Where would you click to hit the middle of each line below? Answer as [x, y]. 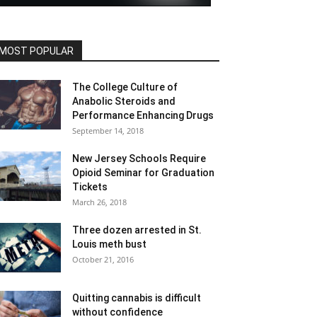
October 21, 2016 [103, 259]
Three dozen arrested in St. [137, 230]
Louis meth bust [109, 244]
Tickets [90, 187]
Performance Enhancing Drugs [143, 115]
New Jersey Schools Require [139, 158]
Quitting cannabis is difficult [137, 298]
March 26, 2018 [99, 202]
